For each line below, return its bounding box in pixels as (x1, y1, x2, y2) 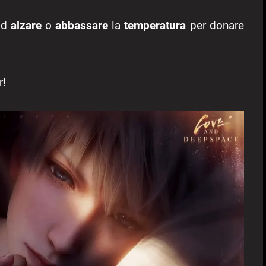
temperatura (124, 18, 186, 32)
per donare (186, 18, 244, 32)
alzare (10, 18, 42, 32)
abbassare (55, 18, 109, 32)
